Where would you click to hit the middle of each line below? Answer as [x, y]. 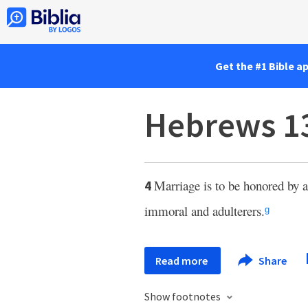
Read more [183, 261]
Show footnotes [184, 296]
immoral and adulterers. [205, 211]
